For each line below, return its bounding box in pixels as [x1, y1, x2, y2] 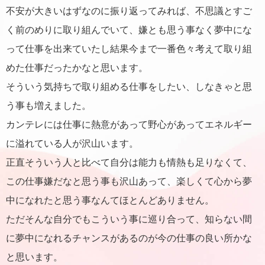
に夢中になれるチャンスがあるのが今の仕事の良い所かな [6, 232, 252, 243]
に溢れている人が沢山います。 [6, 138, 138, 148]
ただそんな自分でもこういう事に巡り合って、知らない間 [6, 214, 252, 224]
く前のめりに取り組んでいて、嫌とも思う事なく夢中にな [6, 24, 252, 35]
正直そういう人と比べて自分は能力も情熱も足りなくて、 [6, 157, 252, 167]
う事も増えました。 [6, 100, 91, 111]
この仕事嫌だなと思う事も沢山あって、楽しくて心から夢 [6, 176, 252, 186]
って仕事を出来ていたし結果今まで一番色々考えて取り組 [6, 43, 252, 54]
